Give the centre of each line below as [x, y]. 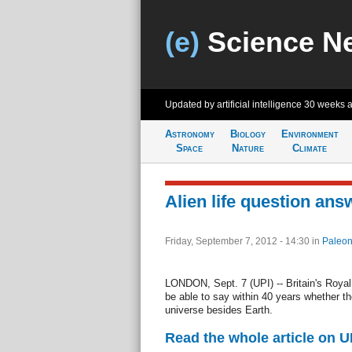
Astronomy [189, 134]
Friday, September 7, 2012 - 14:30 [238, 241]
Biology [247, 134]
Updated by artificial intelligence [234, 104]
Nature [247, 148]
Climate [310, 148]
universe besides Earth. [218, 310]
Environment [310, 134]
